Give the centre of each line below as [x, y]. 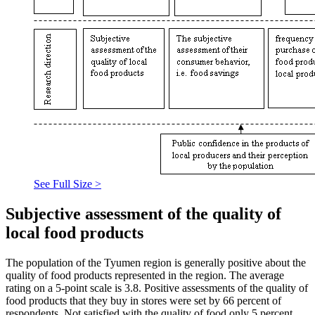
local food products [75, 232]
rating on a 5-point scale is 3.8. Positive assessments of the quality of [157, 288]
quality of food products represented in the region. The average [145, 275]
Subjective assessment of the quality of [143, 213]
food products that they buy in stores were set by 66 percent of [143, 300]
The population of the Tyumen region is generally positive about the [156, 262]
